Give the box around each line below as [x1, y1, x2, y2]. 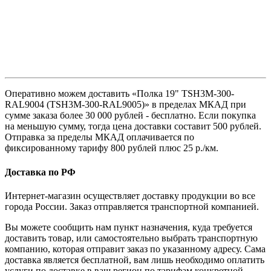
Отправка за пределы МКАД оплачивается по [5, 132, 194, 143]
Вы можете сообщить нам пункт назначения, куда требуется [5, 221, 252, 232]
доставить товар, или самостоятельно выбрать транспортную [5, 232, 258, 243]
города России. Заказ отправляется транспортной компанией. [5, 201, 259, 212]
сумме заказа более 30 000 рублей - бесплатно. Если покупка [5, 110, 256, 121]
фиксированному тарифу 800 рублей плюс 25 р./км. [5, 143, 218, 154]
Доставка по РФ [5, 166, 76, 177]
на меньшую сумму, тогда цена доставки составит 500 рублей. [5, 121, 261, 132]
